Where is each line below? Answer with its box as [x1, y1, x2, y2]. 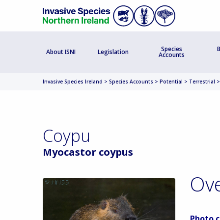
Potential [160, 78, 183, 85]
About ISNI [46, 48, 76, 56]
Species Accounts [109, 78, 153, 85]
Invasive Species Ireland [43, 78, 103, 85]
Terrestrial [189, 78, 215, 85]
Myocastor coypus [43, 145, 133, 159]
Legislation [98, 48, 129, 56]
